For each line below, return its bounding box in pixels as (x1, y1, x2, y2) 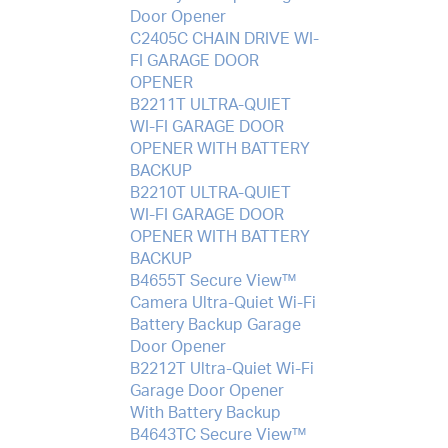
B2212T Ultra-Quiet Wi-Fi (129, 360, 314, 377)
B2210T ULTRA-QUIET (129, 184, 291, 201)
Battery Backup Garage (129, 316, 301, 333)
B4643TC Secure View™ (129, 426, 307, 443)
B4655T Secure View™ (129, 272, 297, 289)
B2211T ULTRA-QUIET (129, 96, 291, 113)
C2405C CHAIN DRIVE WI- (129, 30, 319, 47)
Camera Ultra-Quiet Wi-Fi (129, 294, 316, 311)
